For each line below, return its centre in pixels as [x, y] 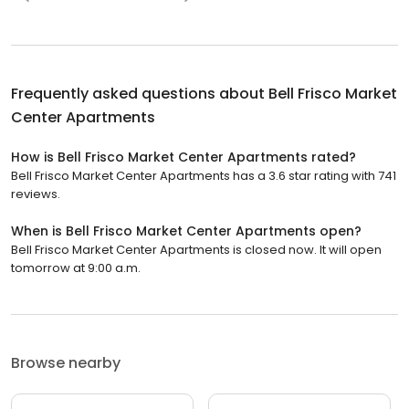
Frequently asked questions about [140, 94]
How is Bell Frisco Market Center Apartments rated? [184, 157]
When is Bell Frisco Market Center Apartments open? [186, 231]
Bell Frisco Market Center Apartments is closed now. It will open [196, 250]
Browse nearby [66, 363]
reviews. [36, 194]
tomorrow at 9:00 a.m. [76, 268]
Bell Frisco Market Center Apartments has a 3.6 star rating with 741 [204, 176]
